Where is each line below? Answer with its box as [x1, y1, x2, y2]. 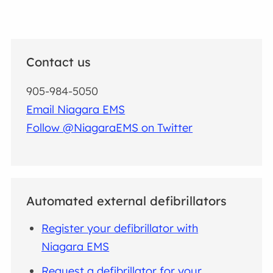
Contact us [26, 54, 91, 69]
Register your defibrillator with [41, 221, 199, 235]
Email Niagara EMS [26, 102, 126, 117]
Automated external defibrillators [26, 193, 227, 208]
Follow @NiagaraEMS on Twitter [26, 121, 193, 135]
